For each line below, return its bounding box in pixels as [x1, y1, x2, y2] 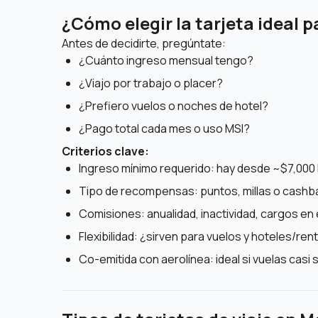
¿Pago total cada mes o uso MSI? [79, 121, 250, 136]
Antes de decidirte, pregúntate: [62, 35, 226, 51]
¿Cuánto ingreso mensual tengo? [79, 53, 253, 68]
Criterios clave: [62, 143, 149, 159]
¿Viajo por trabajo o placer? [79, 75, 223, 91]
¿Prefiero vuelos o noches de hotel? [79, 98, 268, 114]
